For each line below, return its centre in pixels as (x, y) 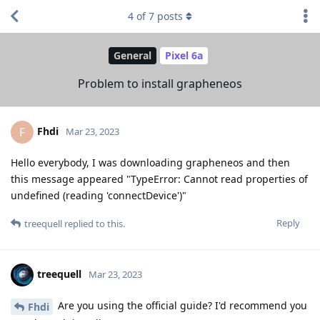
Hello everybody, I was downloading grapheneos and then (150, 162)
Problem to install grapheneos (160, 83)
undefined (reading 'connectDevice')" (99, 195)
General (132, 56)
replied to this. (94, 223)
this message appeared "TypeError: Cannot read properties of (159, 179)
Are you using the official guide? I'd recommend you (181, 305)
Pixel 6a (184, 56)
